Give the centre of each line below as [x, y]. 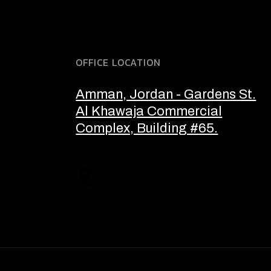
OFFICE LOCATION [118, 62]
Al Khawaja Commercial [149, 111]
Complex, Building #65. [147, 128]
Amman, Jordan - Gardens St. [166, 94]
